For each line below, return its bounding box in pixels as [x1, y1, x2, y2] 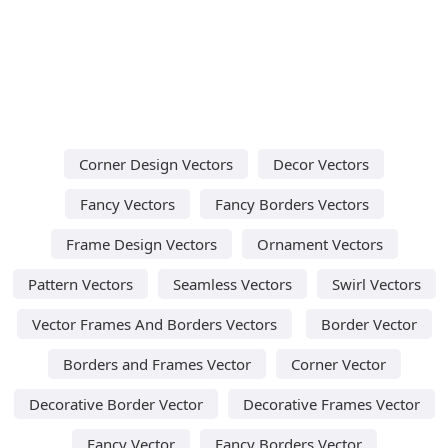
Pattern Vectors [27, 273, 133, 294]
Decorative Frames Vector [242, 393, 420, 414]
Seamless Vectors [172, 273, 292, 294]
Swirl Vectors [331, 273, 421, 294]
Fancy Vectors [79, 193, 175, 214]
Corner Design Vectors [79, 153, 233, 174]
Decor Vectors [273, 153, 369, 174]
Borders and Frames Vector [62, 353, 251, 374]
